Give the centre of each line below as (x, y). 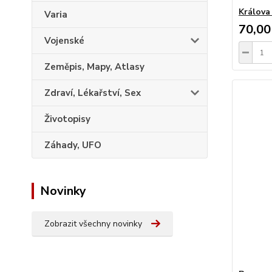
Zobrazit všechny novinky (93, 224)
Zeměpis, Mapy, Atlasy (94, 67)
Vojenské (64, 41)
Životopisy (67, 119)
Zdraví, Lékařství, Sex (93, 93)
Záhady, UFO (73, 145)
